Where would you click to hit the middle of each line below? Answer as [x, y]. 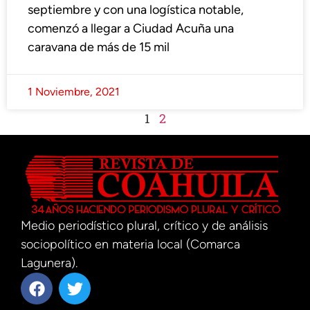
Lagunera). [49, 263]
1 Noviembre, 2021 [74, 92]
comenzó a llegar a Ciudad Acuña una [131, 29]
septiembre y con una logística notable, [136, 10]
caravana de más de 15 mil [99, 47]
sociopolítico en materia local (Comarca [130, 245]
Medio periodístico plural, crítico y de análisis [144, 226]
